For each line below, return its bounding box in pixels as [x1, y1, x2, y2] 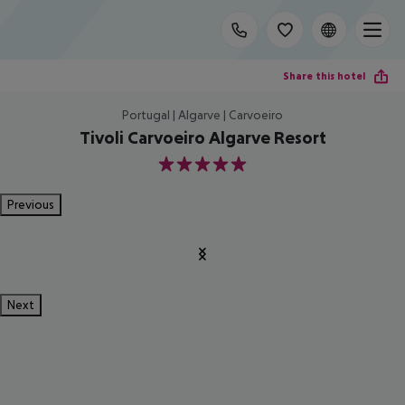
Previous [7, 197, 54, 212]
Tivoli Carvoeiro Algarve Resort [79, 127, 326, 147]
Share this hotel [283, 69, 365, 82]
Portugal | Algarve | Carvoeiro [122, 108, 283, 122]
